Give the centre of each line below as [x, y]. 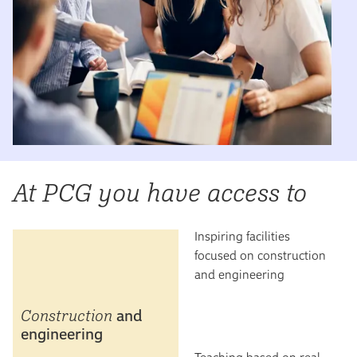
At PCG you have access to [160, 192]
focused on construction [260, 255]
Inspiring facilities [242, 235]
